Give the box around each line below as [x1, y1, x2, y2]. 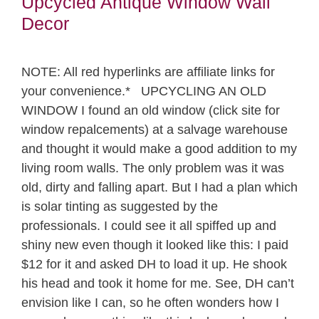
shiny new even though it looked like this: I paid [21, 237, 288, 252]
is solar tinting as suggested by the [21, 199, 218, 214]
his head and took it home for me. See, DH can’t [21, 276, 294, 291]
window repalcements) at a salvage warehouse [21, 122, 288, 137]
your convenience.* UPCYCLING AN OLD [21, 83, 266, 98]
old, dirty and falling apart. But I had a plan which [21, 179, 298, 194]
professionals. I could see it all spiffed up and [21, 218, 276, 233]
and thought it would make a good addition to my [21, 141, 297, 156]
